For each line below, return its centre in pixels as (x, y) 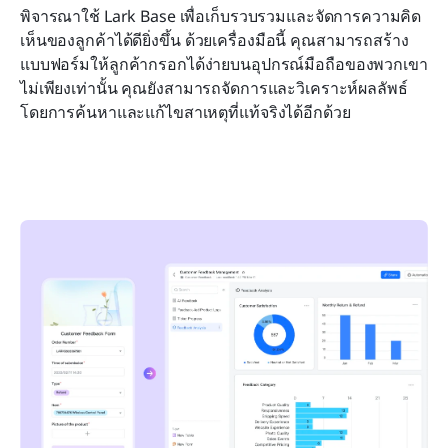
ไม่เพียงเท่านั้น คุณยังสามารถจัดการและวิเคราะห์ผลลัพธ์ (214, 88)
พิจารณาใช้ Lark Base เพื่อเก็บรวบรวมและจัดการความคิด (221, 16)
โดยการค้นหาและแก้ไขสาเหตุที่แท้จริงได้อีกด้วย (185, 112)
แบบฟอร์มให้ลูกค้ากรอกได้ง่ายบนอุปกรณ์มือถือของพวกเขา (224, 64)
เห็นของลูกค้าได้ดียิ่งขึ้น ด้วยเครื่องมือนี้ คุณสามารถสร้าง (214, 40)
